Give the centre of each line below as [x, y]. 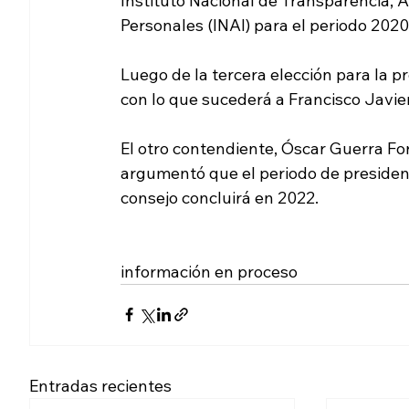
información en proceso [209, 271]
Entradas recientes [100, 385]
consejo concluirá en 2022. [220, 197]
